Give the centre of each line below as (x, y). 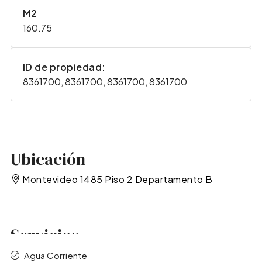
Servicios (44, 235)
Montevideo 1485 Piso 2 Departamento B (118, 180)
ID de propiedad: (64, 67)
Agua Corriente (55, 255)
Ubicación (48, 159)
